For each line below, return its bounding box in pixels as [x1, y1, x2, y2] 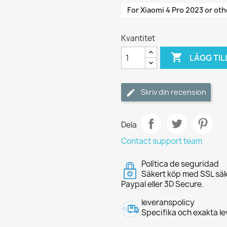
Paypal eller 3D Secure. [121, 179, 204, 190]
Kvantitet [121, 33, 155, 44]
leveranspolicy [141, 197, 195, 208]
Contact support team [121, 136, 202, 146]
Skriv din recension [141, 87, 206, 97]
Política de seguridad [141, 159, 219, 169]
